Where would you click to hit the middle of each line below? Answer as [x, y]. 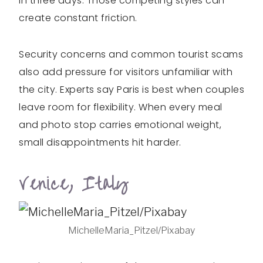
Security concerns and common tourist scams [131, 54]
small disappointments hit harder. [100, 142]
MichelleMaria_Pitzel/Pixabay [131, 230]
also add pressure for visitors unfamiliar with [126, 72]
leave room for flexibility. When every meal [121, 107]
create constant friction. [78, 18]
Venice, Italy [74, 184]
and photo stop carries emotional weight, [120, 125]
